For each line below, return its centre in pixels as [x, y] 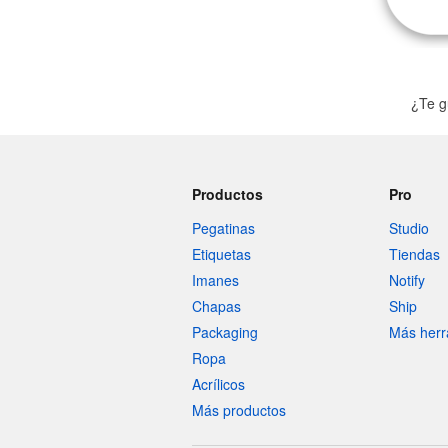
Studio [408, 228]
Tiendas [414, 254]
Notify [406, 280]
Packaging [225, 332]
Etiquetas [221, 254]
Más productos [239, 410]
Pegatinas [223, 228]
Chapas [216, 306]
